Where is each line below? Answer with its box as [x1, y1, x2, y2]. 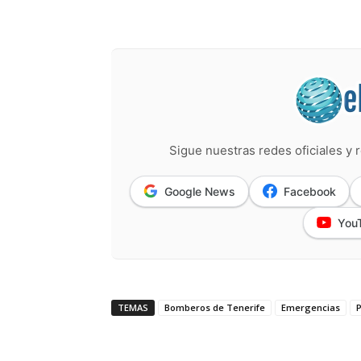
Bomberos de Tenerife [164, 301, 265, 313]
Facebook [284, 184, 336, 198]
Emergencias [281, 301, 340, 313]
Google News [164, 184, 235, 198]
